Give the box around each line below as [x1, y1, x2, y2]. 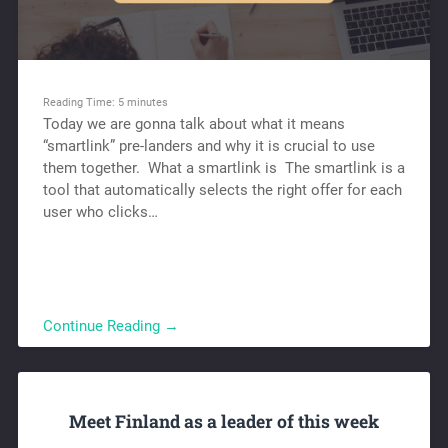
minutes [126, 95, 168, 110]
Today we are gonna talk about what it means [42, 115, 345, 134]
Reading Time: [42, 95, 118, 110]
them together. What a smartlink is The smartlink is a [42, 159, 405, 178]
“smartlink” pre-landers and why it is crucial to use [42, 137, 375, 156]
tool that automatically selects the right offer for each [42, 181, 402, 200]
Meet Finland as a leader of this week [69, 410, 379, 434]
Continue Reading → [42, 317, 179, 336]
